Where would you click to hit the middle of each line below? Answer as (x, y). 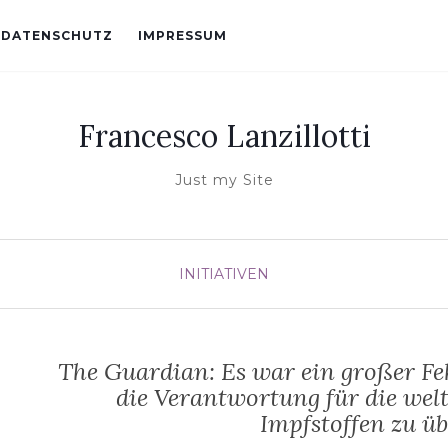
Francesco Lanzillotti (224, 136)
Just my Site (224, 180)
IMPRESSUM (182, 35)
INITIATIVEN (224, 274)
